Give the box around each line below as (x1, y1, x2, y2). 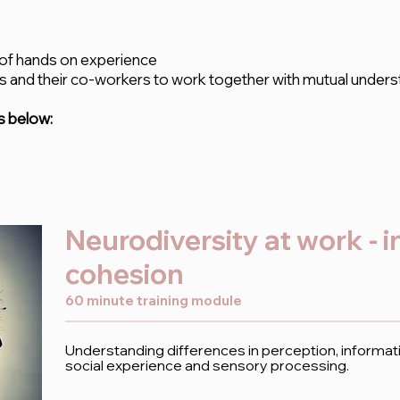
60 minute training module (65, 292, 242, 309)
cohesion (65, 257, 184, 291)
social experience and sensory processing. (65, 356, 349, 374)
